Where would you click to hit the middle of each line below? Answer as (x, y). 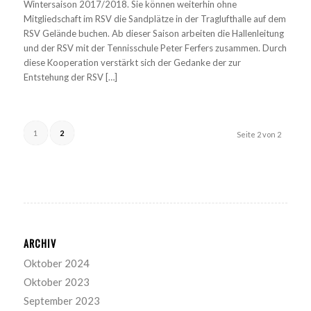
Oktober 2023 (56, 282)
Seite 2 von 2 (259, 135)
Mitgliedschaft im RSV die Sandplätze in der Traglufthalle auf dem (154, 18)
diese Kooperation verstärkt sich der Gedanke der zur (132, 62)
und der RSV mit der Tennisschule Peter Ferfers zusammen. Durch (155, 48)
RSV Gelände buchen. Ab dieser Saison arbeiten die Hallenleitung (153, 33)
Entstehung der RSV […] (70, 77)
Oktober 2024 (56, 263)
